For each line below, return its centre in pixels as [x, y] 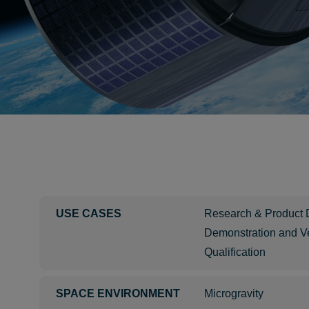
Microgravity [234, 293]
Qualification [235, 252]
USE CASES [89, 213]
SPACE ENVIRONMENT [118, 293]
